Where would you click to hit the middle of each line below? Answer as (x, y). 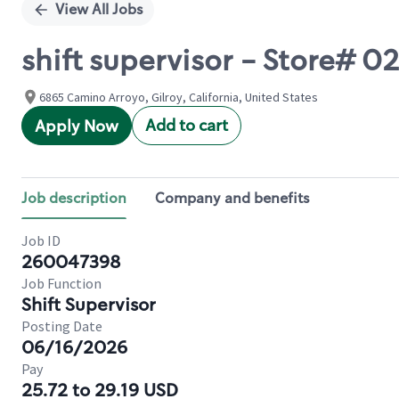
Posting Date (62, 326)
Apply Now (77, 126)
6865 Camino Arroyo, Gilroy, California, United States (179, 97)
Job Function (61, 283)
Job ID (41, 240)
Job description (74, 198)
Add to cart (187, 126)
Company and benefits (232, 198)
